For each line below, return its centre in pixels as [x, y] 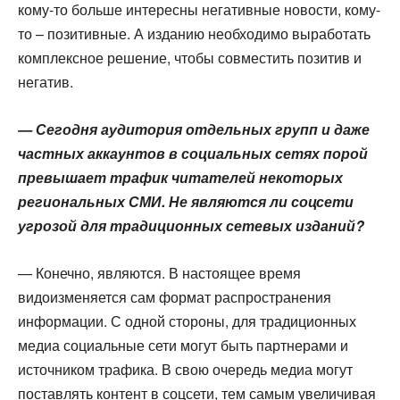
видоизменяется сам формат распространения [175, 297]
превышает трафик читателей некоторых [180, 177]
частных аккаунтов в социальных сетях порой [193, 153]
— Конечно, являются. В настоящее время [159, 273]
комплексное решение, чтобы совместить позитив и [190, 58]
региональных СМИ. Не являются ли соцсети [186, 201]
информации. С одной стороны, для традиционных [187, 321]
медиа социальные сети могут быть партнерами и [183, 345]
